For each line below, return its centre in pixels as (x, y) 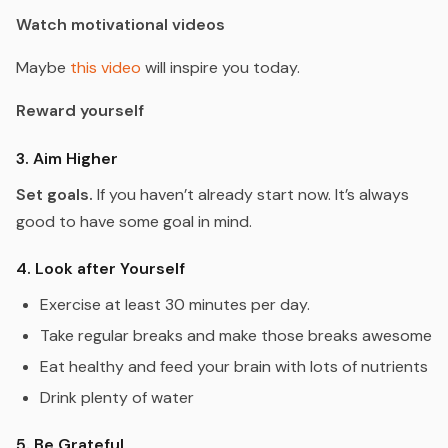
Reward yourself (80, 111)
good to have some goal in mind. (134, 221)
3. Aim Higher (67, 158)
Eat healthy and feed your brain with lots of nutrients (234, 366)
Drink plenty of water (117, 397)
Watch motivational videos (120, 25)
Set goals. (54, 194)
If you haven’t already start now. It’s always (251, 194)
